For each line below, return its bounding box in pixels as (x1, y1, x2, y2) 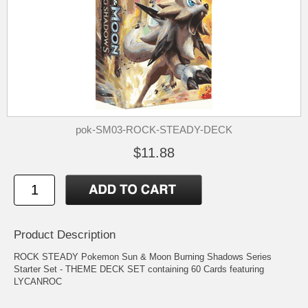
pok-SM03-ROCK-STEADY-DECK (76, 124, 232, 135)
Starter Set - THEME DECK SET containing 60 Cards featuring (14, 264, 264, 275)
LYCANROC (14, 276, 62, 287)
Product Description (14, 228, 115, 242)
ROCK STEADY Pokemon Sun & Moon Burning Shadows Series (14, 252, 272, 263)
